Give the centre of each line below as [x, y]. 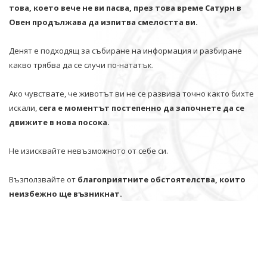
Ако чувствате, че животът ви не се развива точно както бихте [131, 93]
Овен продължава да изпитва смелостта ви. [103, 22]
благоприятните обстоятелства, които [162, 179]
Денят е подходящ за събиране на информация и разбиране [125, 50]
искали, [24, 108]
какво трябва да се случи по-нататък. [81, 65]
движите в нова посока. [59, 122]
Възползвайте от [43, 179]
